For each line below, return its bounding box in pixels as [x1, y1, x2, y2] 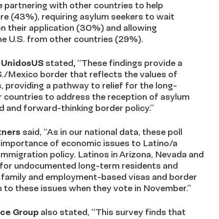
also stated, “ [41, 206, 95, 218]
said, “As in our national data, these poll [22, 126, 182, 137]
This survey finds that [95, 206, 186, 218]
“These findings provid [75, 57, 171, 68]
